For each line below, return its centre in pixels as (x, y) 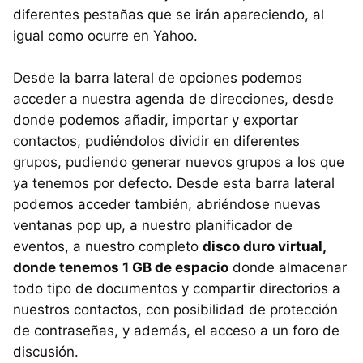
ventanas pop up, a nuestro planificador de (153, 225)
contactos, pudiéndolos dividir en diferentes (156, 141)
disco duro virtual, (264, 246)
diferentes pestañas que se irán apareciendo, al (169, 14)
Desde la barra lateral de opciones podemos (158, 77)
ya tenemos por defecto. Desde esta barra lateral (174, 183)
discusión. (46, 351)
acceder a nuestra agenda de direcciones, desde (173, 98)
